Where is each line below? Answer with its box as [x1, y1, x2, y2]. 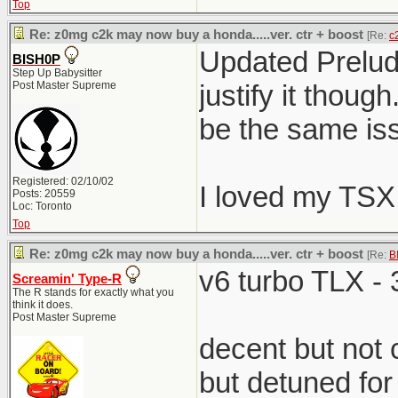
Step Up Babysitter [12, 67, 102, 79]
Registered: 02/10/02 [12, 175, 114, 187]
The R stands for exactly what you [12, 286, 174, 298]
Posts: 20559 [12, 187, 76, 200]
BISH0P [12, 52, 60, 67]
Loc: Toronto [12, 200, 72, 212]
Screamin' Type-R [12, 272, 122, 286]
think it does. [12, 298, 73, 311]
